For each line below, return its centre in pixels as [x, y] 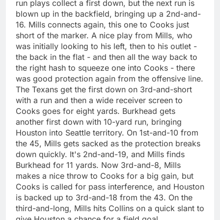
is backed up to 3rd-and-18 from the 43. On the [104, 197]
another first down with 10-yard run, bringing [99, 122]
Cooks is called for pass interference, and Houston [110, 186]
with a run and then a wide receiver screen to [99, 100]
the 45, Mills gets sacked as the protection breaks [108, 143]
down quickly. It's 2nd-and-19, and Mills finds [100, 154]
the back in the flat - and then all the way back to [107, 57]
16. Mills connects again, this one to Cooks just [102, 24]
